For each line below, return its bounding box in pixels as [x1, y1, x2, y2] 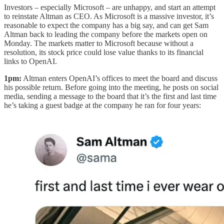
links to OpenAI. [4, 57, 57, 66]
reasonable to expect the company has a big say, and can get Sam [4, 21, 208, 30]
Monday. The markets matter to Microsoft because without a [4, 39, 193, 48]
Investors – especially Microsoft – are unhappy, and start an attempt [4, 3, 215, 12]
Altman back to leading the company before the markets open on [4, 30, 207, 39]
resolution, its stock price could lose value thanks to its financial [4, 48, 203, 57]
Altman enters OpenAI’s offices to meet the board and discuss [21, 74, 217, 83]
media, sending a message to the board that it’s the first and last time [4, 92, 216, 101]
